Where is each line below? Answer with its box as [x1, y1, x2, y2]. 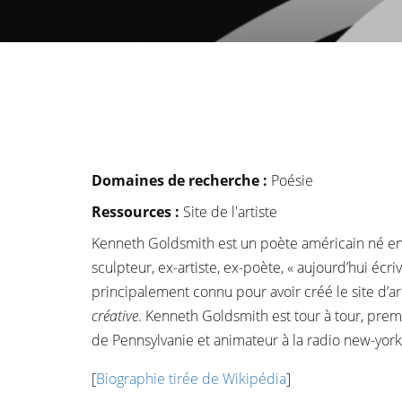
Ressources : [92, 202, 183, 222]
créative [92, 306, 138, 326]
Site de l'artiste [183, 202, 277, 222]
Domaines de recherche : [92, 170, 271, 190]
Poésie [271, 170, 313, 190]
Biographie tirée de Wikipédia [96, 369, 286, 389]
